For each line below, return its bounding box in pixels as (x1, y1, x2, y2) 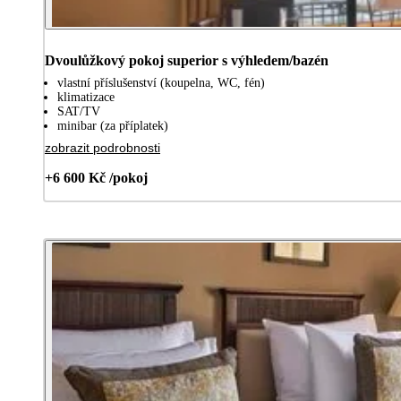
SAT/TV (57, 104, 100, 118)
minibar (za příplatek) (57, 118, 168, 132)
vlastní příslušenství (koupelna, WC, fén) (57, 75, 265, 90)
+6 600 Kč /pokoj (45, 169, 148, 185)
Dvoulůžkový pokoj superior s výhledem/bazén (45, 52, 328, 68)
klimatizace (57, 90, 115, 104)
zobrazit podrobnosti (45, 140, 160, 155)
